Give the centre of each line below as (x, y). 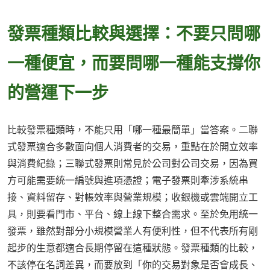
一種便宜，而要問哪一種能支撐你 (134, 62)
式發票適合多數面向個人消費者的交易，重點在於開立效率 (133, 147)
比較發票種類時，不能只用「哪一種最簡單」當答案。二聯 (133, 130)
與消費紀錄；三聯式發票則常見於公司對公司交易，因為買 (133, 164)
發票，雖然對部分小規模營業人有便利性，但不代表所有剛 (133, 231)
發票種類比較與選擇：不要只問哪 (134, 33)
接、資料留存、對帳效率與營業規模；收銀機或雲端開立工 (133, 197)
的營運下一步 (58, 92)
